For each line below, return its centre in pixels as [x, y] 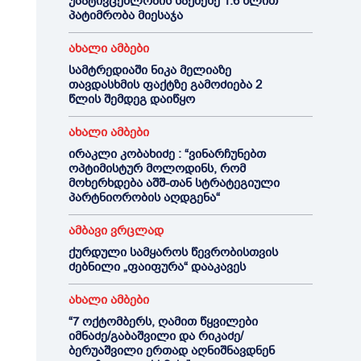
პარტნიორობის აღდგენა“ [144, 197]
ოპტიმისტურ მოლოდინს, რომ [157, 168]
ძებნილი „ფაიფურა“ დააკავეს [157, 267]
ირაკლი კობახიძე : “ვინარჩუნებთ [167, 154]
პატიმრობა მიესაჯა [125, 15]
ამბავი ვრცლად [116, 230]
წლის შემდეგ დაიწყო [131, 99]
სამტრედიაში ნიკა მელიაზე [149, 70]
